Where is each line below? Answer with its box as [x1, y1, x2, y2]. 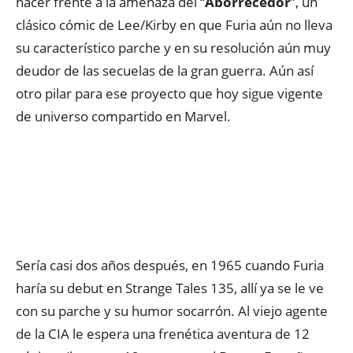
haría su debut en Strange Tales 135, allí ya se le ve [16, 279, 324, 297]
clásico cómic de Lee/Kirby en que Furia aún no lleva [16, 16, 333, 34]
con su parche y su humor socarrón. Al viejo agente [16, 302, 328, 320]
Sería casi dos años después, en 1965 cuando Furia [16, 256, 324, 274]
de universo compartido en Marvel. [16, 107, 231, 125]
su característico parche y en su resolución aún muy [16, 39, 331, 57]
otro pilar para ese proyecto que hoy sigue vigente [16, 84, 323, 102]
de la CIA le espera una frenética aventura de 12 [16, 325, 310, 343]
